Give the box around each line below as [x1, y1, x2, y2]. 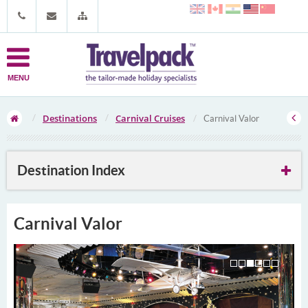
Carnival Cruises [115, 112, 185, 124]
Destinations [43, 112, 97, 124]
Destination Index [17, 162, 125, 178]
